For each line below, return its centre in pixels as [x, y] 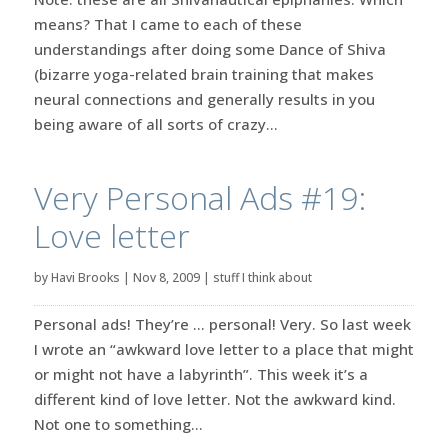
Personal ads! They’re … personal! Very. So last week [222, 323]
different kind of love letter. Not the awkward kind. [214, 398]
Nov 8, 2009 [166, 277]
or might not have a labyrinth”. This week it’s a [200, 373]
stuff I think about [262, 277]
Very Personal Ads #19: [199, 197]
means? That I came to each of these [167, 23]
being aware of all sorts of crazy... [155, 123]
